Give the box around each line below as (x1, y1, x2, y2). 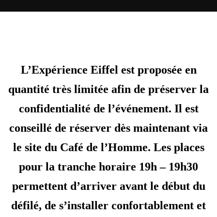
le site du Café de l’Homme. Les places (13, 141, 204, 154)
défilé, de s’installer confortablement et (11, 199, 206, 212)
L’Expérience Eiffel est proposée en (20, 63, 197, 77)
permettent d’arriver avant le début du (12, 180, 205, 193)
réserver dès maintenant (69, 122, 190, 135)
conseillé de (9, 122, 69, 135)
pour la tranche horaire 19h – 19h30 (19, 160, 198, 173)
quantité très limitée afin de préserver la (8, 83, 209, 96)
